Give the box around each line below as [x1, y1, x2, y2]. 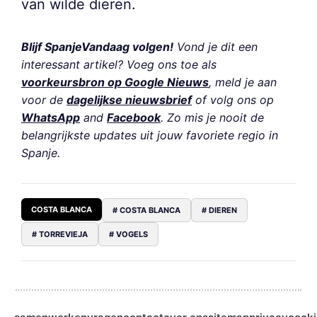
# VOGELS [109, 229, 148, 239]
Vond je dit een [173, 39, 258, 54]
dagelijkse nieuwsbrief [67, 92, 192, 107]
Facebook [107, 110, 161, 125]
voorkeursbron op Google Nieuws [21, 74, 209, 89]
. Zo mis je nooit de [161, 110, 264, 125]
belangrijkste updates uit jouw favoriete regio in [21, 127, 278, 142]
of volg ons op [192, 92, 274, 107]
